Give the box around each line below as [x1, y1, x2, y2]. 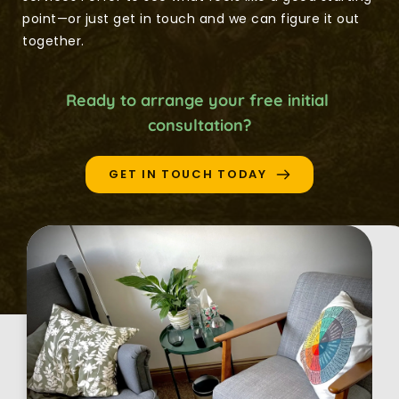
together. [22, 32, 85, 51]
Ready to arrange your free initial [66, 90, 329, 111]
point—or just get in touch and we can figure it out [22, 10, 360, 28]
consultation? [148, 115, 251, 136]
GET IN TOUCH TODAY [109, 166, 267, 183]
